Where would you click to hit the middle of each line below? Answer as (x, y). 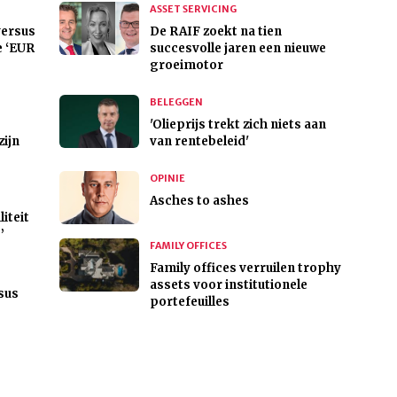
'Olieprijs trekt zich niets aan (237, 125)
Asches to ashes (199, 201)
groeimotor (186, 66)
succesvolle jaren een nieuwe (237, 49)
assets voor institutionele (228, 285)
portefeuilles (189, 302)
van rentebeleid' (199, 142)
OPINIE (167, 179)
